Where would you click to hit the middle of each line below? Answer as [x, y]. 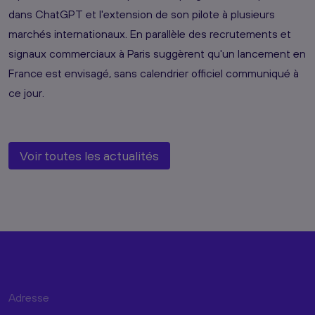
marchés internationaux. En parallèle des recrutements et [150, 33]
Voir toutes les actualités [89, 155]
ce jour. [26, 92]
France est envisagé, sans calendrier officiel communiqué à [154, 73]
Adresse [29, 297]
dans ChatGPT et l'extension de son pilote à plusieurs [142, 14]
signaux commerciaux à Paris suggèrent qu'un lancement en [157, 53]
